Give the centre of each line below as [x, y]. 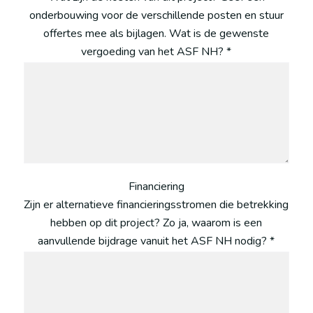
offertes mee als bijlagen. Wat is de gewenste [156, 33]
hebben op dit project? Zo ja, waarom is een [156, 223]
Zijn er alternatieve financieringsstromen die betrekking [156, 204]
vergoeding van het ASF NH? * [156, 51]
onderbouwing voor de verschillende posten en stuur [156, 15]
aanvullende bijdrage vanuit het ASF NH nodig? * [156, 241]
